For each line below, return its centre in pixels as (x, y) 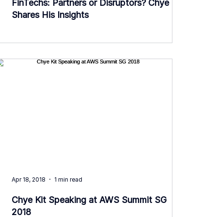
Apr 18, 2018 (29, 179)
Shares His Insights (50, 15)
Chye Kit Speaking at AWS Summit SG (89, 200)
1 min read (68, 179)
